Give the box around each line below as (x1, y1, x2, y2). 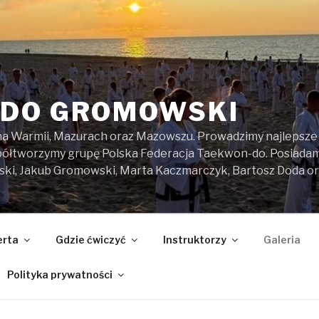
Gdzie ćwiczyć (55, 233, 126, 246)
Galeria (263, 233, 300, 246)
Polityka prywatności (6, 268, 113, 281)
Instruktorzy (162, 233, 226, 246)
